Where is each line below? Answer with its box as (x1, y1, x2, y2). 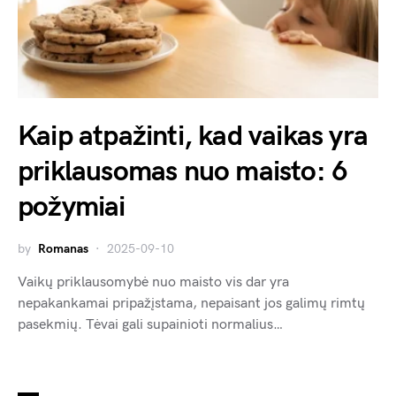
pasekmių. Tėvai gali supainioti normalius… (18, 316, 283, 334)
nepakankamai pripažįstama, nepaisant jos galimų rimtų (18, 295, 365, 313)
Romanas (38, 241, 88, 257)
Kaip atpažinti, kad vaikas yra (18, 119, 369, 155)
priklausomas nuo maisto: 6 (18, 155, 348, 190)
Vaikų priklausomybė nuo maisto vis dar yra (18, 274, 289, 292)
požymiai (18, 190, 126, 225)
